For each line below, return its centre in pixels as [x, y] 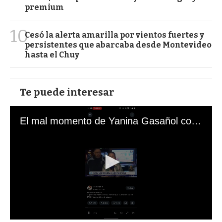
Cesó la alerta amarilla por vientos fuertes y [114, 35]
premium [44, 7]
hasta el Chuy [52, 55]
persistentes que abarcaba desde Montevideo [118, 45]
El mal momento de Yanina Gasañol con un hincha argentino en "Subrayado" [196, 121]
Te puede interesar [67, 92]
